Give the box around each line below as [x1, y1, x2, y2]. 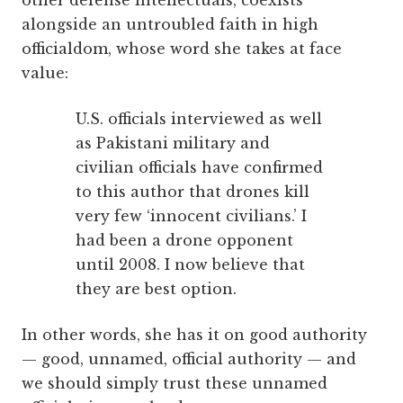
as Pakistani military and [76, 134, 270, 153]
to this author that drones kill [76, 183, 309, 201]
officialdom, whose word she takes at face [22, 40, 342, 58]
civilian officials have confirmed [76, 158, 323, 177]
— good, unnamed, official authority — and [22, 350, 356, 369]
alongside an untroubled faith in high [22, 15, 318, 34]
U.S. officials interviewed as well [76, 110, 322, 129]
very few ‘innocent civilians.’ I [76, 207, 307, 226]
